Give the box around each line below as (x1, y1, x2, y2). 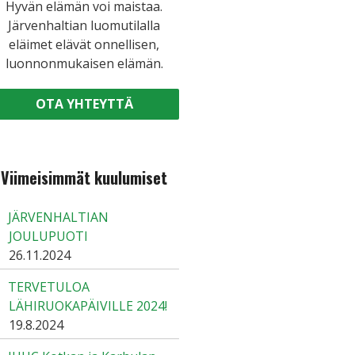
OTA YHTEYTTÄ (35, 95, 133, 113)
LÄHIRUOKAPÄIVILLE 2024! (9, 297, 167, 315)
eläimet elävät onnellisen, (9, 36, 159, 53)
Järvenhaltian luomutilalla (8, 17, 160, 34)
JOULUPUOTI (9, 227, 88, 245)
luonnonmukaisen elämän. (5, 55, 163, 72)
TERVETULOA (8, 278, 90, 296)
